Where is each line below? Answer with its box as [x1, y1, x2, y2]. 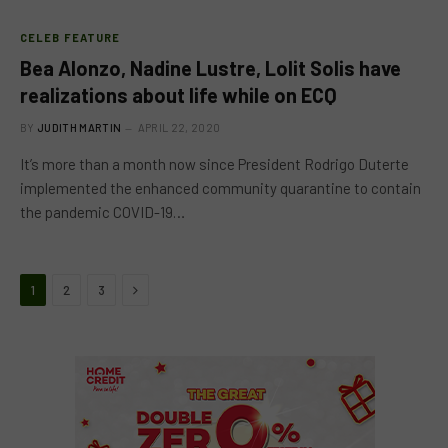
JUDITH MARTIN [37, 121, 122, 134]
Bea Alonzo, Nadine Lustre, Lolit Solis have [20, 56, 401, 80]
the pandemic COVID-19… [20, 203, 185, 221]
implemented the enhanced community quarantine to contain [20, 179, 421, 197]
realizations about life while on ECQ [20, 83, 337, 107]
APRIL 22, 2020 [137, 121, 221, 134]
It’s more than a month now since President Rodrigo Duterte [20, 155, 409, 173]
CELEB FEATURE [20, 31, 121, 44]
